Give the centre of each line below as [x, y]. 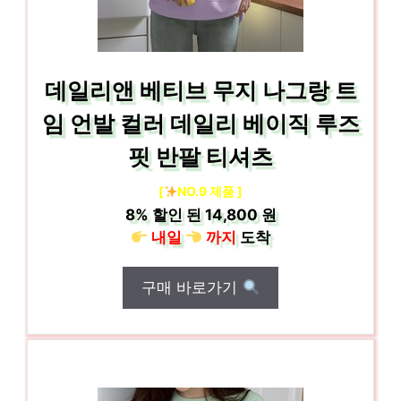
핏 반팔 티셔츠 [200, 157]
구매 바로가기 [192, 287]
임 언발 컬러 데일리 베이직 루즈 [200, 124]
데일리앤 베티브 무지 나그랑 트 [200, 90]
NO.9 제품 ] [210, 191]
